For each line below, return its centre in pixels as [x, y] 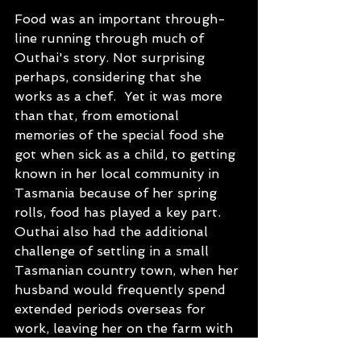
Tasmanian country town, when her [129, 270]
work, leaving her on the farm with [126, 328]
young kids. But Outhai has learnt [127, 348]
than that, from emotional [99, 116]
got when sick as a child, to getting [127, 154]
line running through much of [111, 38]
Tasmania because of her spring [118, 193]
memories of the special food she [121, 135]
